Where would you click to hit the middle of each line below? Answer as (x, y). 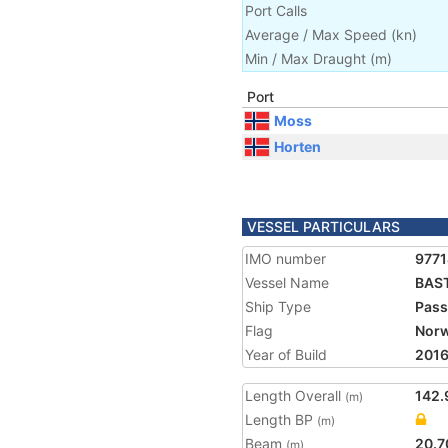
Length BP (281, 419)
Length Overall (295, 395)
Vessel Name (287, 282)
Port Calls (276, 10)
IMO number (285, 258)
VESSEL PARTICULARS (323, 226)
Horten (297, 146)
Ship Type (278, 306)
